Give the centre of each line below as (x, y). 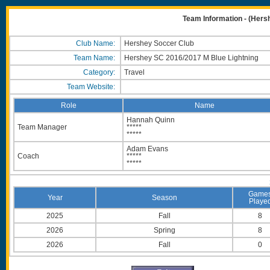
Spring (164, 230)
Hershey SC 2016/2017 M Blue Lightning (192, 58)
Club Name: (96, 43)
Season (164, 198)
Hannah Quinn (151, 120)
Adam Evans (147, 149)
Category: (100, 72)
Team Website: (92, 87)
